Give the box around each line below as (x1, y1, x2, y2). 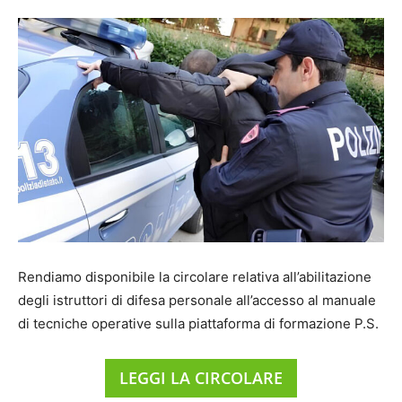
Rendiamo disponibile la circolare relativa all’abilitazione (18, 267, 371, 285)
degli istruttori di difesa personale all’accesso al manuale (18, 291, 376, 309)
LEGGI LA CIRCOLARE (119, 366, 283, 389)
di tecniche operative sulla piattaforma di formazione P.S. (18, 314, 379, 332)
